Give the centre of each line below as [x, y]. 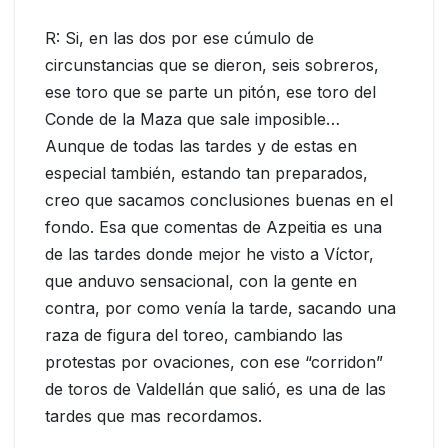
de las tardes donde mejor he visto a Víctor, [209, 254]
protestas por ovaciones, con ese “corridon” [214, 362]
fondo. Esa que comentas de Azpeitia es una [213, 227]
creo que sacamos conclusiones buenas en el [219, 200]
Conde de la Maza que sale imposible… [192, 119]
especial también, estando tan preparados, [206, 173]
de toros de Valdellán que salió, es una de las [215, 389]
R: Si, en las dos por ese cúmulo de [179, 38]
